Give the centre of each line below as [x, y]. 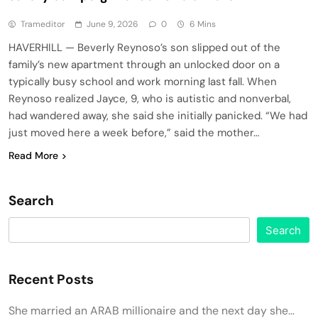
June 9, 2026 [113, 24]
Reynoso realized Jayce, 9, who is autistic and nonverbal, [150, 98]
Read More [33, 155]
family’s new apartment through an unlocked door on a [144, 64]
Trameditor [43, 24]
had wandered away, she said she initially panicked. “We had [158, 115]
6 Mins [203, 24]
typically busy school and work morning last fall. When [143, 81]
